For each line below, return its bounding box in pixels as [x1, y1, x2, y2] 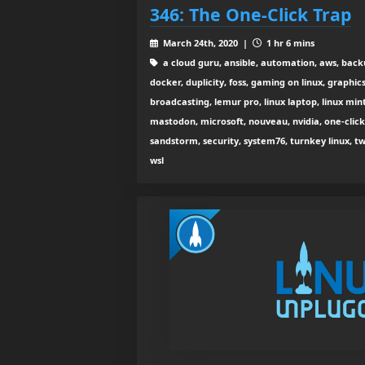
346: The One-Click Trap [150, 2, 351, 26]
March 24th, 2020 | [160, 36, 253, 49]
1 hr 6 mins [263, 36, 314, 49]
